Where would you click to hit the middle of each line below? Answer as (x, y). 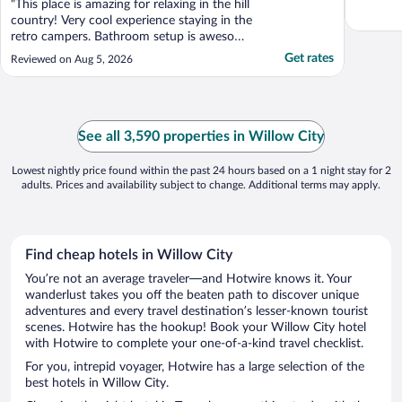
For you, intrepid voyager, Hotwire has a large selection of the (195, 367)
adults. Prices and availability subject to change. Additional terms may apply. (201, 185)
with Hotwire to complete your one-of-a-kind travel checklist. (194, 344)
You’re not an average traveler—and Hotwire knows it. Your (188, 280)
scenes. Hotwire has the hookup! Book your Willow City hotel (196, 328)
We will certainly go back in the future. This (130, 70)
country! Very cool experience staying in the (131, 21)
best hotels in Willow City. (97, 384)
